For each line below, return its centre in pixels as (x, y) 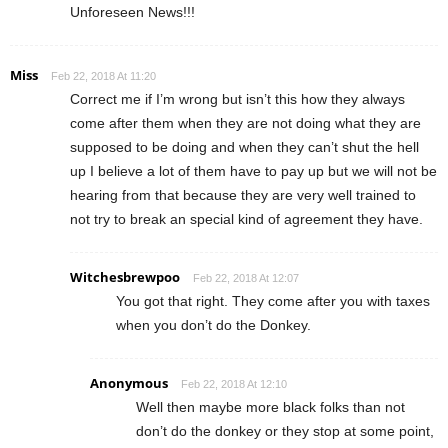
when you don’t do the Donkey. (213, 325)
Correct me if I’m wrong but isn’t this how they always (237, 99)
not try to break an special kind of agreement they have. (246, 219)
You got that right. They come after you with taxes (273, 301)
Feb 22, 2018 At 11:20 (103, 76)
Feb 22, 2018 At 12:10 (234, 384)
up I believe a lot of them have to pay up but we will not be (253, 171)
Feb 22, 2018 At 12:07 (246, 278)
